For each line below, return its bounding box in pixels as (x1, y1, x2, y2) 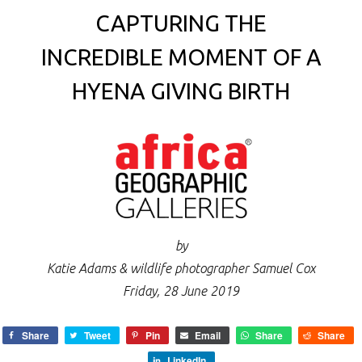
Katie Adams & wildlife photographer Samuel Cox (47, 260, 315, 276)
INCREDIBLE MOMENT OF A (40, 44, 322, 70)
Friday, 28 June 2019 (123, 283, 239, 298)
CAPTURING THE (95, 11, 267, 36)
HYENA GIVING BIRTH (72, 78, 290, 104)
